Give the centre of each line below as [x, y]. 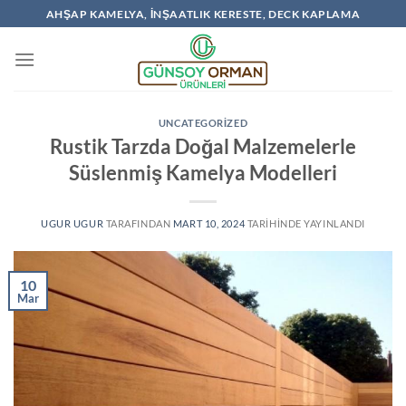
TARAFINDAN [137, 223]
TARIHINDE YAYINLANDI [305, 223]
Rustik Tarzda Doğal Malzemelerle [203, 146]
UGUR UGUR [72, 223]
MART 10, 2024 [209, 223]
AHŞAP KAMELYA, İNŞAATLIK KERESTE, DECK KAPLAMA [203, 14]
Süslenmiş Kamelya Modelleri [203, 172]
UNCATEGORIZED [203, 123]
